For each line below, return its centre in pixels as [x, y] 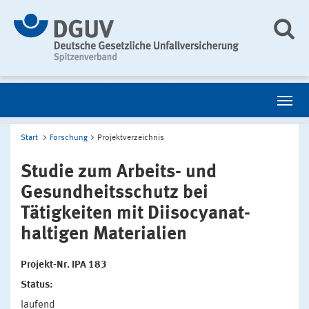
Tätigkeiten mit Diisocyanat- [136, 213]
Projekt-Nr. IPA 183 [64, 265]
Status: [37, 285]
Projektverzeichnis [131, 138]
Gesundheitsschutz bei [114, 193]
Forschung [69, 138]
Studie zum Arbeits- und [119, 172]
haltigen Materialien [104, 234]
